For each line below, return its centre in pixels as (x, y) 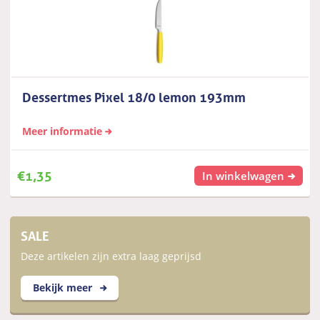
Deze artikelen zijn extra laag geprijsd (111, 256)
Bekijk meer (64, 287)
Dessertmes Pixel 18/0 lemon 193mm (134, 95)
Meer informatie (62, 131)
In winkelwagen (244, 176)
